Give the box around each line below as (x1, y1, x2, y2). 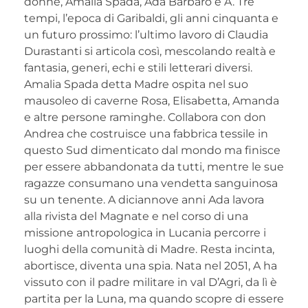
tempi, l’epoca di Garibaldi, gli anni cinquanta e (24, 11, 278, 25)
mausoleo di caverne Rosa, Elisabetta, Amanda (24, 93, 279, 107)
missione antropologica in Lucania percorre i (24, 225, 266, 239)
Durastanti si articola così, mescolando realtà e (24, 44, 276, 58)
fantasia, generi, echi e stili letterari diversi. (24, 60, 252, 74)
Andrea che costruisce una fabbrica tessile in (24, 126, 268, 140)
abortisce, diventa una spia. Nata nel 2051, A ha (24, 258, 277, 272)
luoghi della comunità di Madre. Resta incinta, (24, 242, 274, 256)
